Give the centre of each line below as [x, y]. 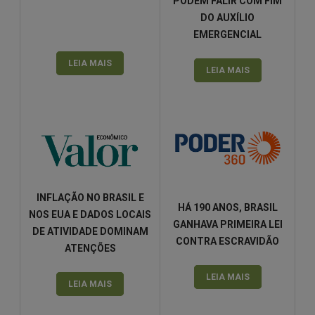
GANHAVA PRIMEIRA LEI [227, 224]
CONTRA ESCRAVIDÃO [227, 241]
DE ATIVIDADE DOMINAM [90, 231]
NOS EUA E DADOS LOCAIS [90, 214]
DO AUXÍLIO [227, 17]
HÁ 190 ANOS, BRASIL [227, 207]
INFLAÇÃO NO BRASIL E [90, 198]
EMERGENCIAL [227, 34]
